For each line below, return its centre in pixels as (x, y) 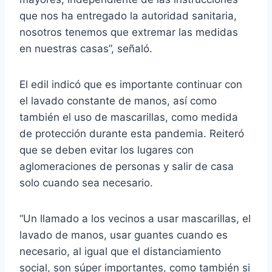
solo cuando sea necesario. (86, 182)
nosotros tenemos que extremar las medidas (129, 32)
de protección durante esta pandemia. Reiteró (132, 133)
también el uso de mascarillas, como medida (129, 117)
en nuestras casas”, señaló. (86, 48)
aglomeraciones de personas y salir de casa (127, 166)
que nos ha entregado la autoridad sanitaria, (128, 15)
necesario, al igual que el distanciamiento (120, 251)
